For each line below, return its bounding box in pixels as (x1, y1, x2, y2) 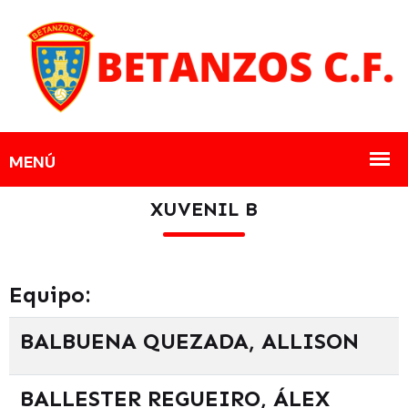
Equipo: (9, 280, 90, 308)
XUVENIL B (150, 197, 258, 221)
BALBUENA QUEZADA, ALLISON (20, 327, 359, 354)
